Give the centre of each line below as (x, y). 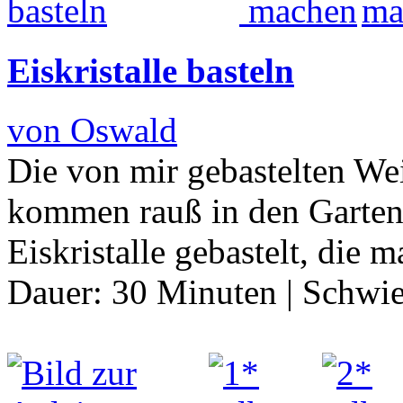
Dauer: (59, 291)
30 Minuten (194, 291)
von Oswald (92, 130)
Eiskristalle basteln (151, 70)
